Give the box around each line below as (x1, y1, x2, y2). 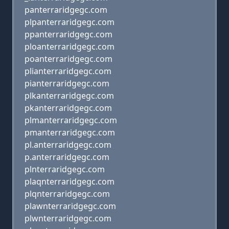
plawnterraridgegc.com (25, 200, 116, 212)
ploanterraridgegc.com (25, 41, 114, 52)
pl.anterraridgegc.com (25, 139, 111, 150)
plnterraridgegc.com (25, 164, 105, 175)
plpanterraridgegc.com (25, 16, 114, 28)
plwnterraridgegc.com (25, 213, 111, 224)
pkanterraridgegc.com (25, 102, 112, 113)
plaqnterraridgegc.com (25, 176, 114, 187)
